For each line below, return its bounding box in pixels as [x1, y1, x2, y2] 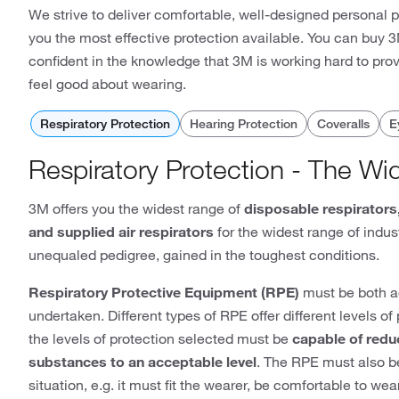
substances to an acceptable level [28, 353, 256, 370]
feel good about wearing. [28, 75, 186, 93]
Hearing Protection [189, 116, 297, 132]
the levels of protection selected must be [28, 330, 292, 347]
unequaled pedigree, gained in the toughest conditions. [28, 246, 379, 264]
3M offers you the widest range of [28, 199, 244, 217]
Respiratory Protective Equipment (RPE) [28, 283, 299, 301]
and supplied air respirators [28, 223, 214, 240]
